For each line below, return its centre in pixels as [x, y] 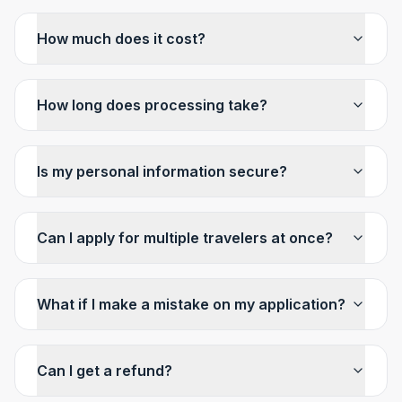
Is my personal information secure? [162, 171]
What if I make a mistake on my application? [191, 304]
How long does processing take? [152, 105]
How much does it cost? [121, 39]
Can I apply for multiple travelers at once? [185, 238]
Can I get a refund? [105, 371]
